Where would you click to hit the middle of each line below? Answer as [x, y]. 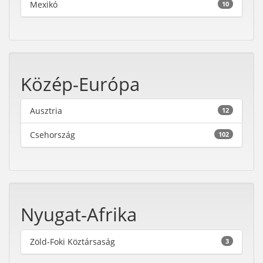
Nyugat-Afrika [79, 214]
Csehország [53, 135]
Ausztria [46, 111]
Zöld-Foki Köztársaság [73, 241]
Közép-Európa [80, 84]
